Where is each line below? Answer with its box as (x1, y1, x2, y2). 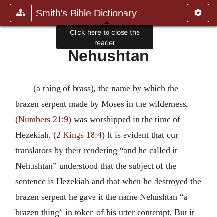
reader (94, 38, 115, 47)
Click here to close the (69, 28, 140, 37)
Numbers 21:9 (18, 114, 68, 124)
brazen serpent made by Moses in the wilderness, (15, 99, 188, 108)
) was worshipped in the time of (68, 114, 180, 124)
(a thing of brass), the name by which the (33, 83, 178, 93)
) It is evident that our (102, 130, 178, 139)
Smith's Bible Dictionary (36, 8, 137, 18)
